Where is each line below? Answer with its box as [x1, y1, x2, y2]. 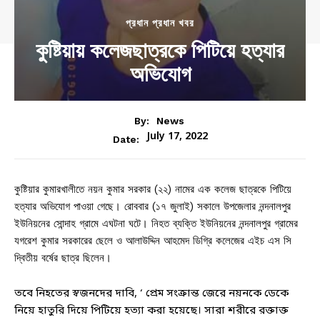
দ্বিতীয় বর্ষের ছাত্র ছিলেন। [14, 251, 111, 265]
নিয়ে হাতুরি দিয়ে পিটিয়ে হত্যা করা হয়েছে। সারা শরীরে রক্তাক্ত [14, 304, 289, 319]
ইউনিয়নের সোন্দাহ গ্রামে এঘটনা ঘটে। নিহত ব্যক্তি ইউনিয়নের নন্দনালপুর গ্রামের [14, 217, 298, 231]
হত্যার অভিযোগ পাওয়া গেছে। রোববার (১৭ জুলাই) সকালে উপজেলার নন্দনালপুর [14, 200, 291, 214]
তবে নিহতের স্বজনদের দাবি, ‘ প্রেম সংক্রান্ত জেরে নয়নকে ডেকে [14, 286, 289, 301]
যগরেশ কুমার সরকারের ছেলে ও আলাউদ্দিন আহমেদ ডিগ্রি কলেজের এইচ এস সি [14, 234, 291, 248]
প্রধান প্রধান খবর [126, 17, 194, 29]
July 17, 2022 [146, 130, 208, 144]
